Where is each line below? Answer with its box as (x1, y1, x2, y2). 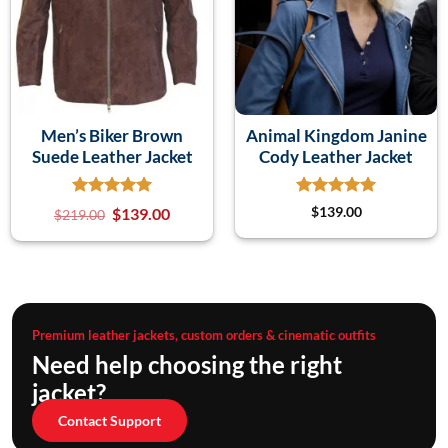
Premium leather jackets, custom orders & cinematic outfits (32, 326, 376, 343)
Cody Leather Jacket (259, 145, 413, 167)
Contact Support (58, 411, 161, 429)
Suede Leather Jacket (31, 145, 193, 167)
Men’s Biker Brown (41, 124, 183, 146)
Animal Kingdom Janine (245, 124, 427, 146)
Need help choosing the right (32, 349, 342, 379)
